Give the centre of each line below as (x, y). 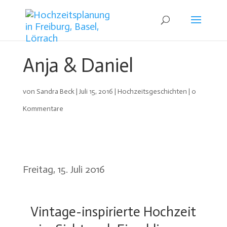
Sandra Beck (55, 91)
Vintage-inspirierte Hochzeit (113, 212)
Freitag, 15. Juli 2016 (64, 169)
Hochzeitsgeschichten (152, 91)
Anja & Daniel (78, 65)
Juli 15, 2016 (96, 91)
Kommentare (43, 108)
